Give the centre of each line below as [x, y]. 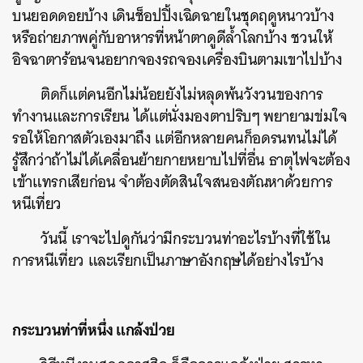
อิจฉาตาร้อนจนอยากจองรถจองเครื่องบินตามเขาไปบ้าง [177, 60]
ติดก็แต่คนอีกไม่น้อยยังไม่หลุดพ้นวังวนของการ [182, 94]
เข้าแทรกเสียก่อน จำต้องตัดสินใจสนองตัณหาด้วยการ [173, 182]
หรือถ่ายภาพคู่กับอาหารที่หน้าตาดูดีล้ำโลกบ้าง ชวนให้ [173, 38]
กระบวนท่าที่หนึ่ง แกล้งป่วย [94, 330]
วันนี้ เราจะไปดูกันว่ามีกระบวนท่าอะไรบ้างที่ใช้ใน [186, 239]
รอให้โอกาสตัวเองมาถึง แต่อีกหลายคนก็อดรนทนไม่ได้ [175, 138]
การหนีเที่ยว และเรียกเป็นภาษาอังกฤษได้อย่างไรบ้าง [168, 261]
